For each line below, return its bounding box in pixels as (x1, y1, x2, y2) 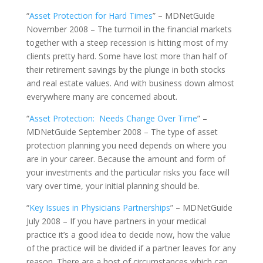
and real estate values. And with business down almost (26, 77, 234, 89)
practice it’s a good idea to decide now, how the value (26, 229, 231, 240)
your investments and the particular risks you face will (26, 167, 230, 178)
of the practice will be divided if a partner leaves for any (26, 242, 236, 254)
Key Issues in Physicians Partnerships (29, 202, 170, 213)
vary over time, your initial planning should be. (26, 180, 200, 191)
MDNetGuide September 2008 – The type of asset (26, 126, 218, 137)
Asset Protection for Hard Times (29, 10, 153, 21)
